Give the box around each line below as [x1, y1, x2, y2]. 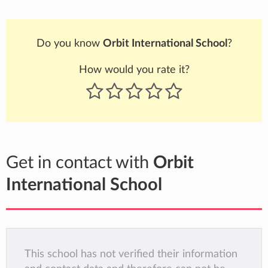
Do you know [36, 38, 103, 49]
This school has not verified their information [25, 249, 237, 260]
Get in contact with [6, 154, 153, 172]
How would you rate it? [78, 65, 190, 75]
